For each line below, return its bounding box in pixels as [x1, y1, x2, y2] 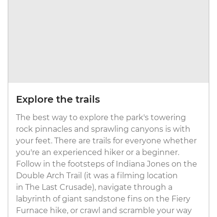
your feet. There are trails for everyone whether [16, 136, 197, 146]
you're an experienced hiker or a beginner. [16, 148, 179, 157]
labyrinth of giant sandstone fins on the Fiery [16, 194, 190, 204]
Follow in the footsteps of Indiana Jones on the [16, 159, 197, 169]
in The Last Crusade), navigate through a [16, 183, 172, 192]
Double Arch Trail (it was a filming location [16, 171, 178, 181]
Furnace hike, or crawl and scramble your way [16, 206, 192, 216]
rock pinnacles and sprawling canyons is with [16, 124, 190, 134]
